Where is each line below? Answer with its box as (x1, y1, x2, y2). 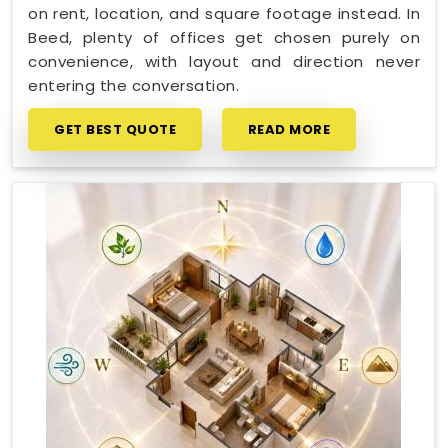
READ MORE (247, 120, 330, 139)
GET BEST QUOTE (54, 120, 176, 139)
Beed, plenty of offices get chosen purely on (28, 27, 420, 48)
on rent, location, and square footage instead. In (28, 3, 420, 24)
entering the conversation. (28, 75, 239, 96)
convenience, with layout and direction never (28, 51, 420, 72)
